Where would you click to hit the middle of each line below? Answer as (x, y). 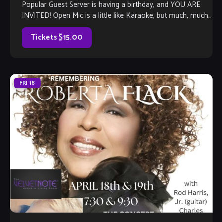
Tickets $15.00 (56, 38)
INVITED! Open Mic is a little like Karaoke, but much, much (115, 16)
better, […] (37, 27)
